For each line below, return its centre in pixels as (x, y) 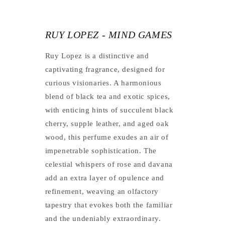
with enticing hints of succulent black (109, 110)
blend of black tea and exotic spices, (107, 97)
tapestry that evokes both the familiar (109, 205)
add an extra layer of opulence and (104, 178)
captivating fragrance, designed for (105, 70)
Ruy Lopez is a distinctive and (97, 56)
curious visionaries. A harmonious (103, 83)
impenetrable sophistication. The (101, 151)
